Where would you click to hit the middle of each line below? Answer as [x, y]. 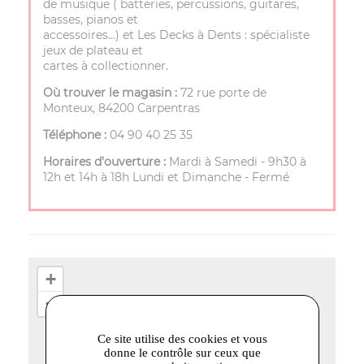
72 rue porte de [223, 93]
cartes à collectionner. [107, 66]
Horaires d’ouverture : [104, 162]
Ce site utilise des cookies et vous [182, 339]
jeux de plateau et [93, 51]
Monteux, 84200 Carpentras [123, 108]
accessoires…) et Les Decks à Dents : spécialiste [176, 35]
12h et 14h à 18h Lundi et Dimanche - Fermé [166, 178]
